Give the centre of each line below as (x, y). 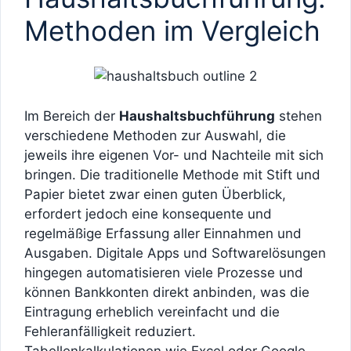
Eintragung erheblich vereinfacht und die (152, 311)
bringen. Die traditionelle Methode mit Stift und (172, 174)
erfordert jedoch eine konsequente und (148, 213)
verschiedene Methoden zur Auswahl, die (155, 135)
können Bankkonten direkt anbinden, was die (167, 292)
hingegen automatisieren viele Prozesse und (164, 272)
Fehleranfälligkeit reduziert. (110, 331)
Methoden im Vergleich (172, 30)
